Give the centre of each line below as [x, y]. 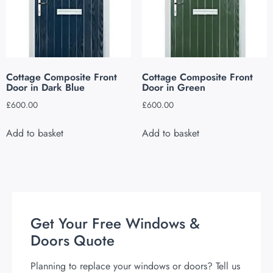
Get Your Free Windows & [115, 223]
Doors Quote [73, 240]
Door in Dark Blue [45, 87]
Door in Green [173, 87]
